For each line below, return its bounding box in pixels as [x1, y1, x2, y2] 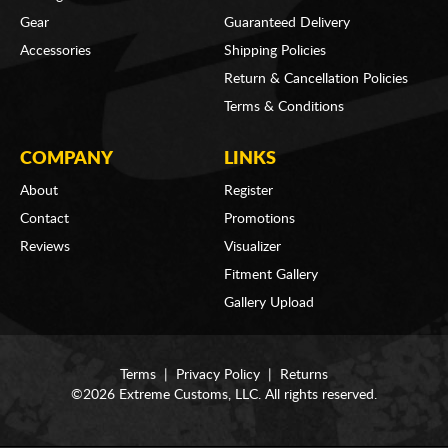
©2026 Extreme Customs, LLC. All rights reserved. [71, 388, 377, 403]
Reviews [20, 240, 70, 255]
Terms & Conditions [223, 100, 344, 115]
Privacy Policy [176, 368, 260, 383]
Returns [280, 368, 328, 383]
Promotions [223, 212, 295, 227]
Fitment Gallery [223, 268, 318, 283]
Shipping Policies [223, 44, 326, 59]
